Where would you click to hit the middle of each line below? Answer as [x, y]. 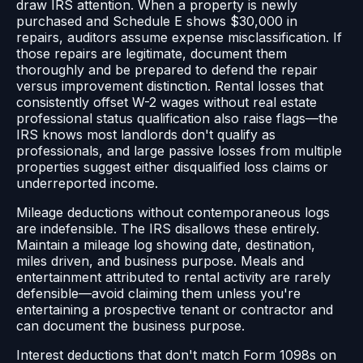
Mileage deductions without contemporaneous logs [173, 212]
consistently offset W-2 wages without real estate [167, 102]
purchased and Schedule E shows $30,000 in [157, 21]
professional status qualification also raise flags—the [177, 118]
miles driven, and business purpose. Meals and [160, 261]
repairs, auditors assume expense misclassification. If [179, 37]
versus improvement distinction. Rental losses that [170, 85]
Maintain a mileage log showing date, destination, [166, 244]
